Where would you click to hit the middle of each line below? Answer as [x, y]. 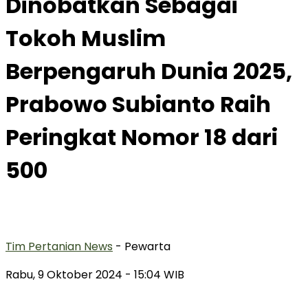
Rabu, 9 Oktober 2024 [65, 274]
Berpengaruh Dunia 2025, [149, 71]
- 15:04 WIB [155, 274]
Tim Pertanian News [59, 246]
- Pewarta [143, 246]
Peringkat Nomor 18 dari [142, 137]
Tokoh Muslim [86, 38]
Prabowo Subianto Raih [138, 104]
